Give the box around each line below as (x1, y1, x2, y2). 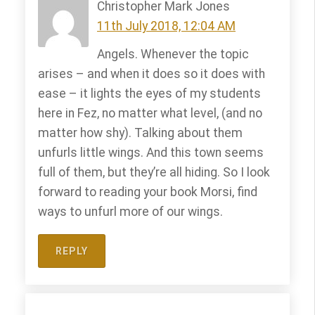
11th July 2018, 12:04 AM (97, 19, 236, 33)
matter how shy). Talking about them (38, 126, 243, 140)
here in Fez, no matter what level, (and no (38, 106, 262, 120)
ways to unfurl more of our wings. (38, 205, 223, 219)
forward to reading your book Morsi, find (38, 185, 257, 199)
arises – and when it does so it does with (38, 67, 265, 81)
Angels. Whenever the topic (97, 47, 249, 61)
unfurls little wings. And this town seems (38, 146, 264, 160)
